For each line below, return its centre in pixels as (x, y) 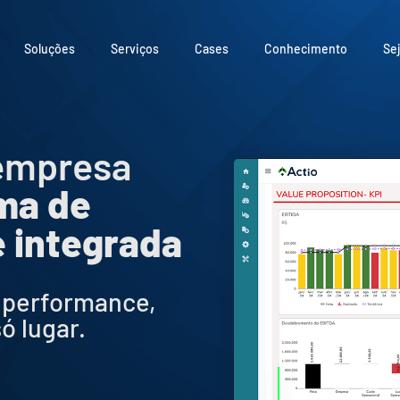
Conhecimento (306, 49)
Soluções (50, 49)
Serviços (135, 49)
